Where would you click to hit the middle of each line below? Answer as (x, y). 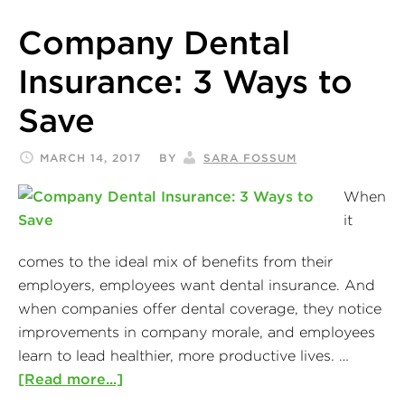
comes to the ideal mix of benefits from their (175, 261)
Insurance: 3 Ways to (185, 81)
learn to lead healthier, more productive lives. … (184, 355)
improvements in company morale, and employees (197, 331)
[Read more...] (71, 378)
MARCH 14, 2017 (90, 157)
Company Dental (154, 42)
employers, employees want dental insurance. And (197, 284)
